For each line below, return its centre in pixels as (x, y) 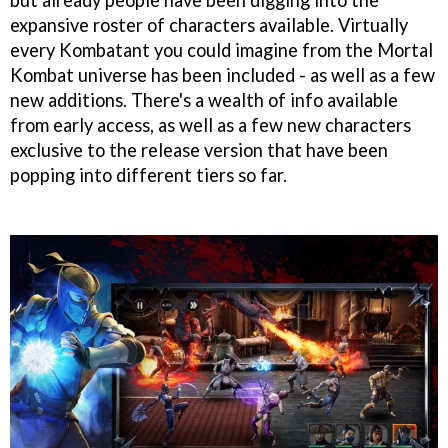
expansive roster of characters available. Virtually (209, 24)
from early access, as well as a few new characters (210, 124)
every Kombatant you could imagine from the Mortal (221, 49)
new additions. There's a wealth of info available (204, 99)
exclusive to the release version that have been (199, 149)
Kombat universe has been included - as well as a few (222, 74)
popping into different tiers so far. (148, 174)
